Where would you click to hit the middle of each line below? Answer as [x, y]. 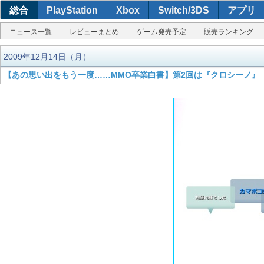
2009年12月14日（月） [47, 57]
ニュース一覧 [31, 32]
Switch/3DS [184, 10]
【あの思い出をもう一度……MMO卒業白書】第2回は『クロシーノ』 [132, 75]
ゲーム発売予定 [161, 32]
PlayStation [72, 10]
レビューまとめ [94, 32]
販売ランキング [229, 32]
